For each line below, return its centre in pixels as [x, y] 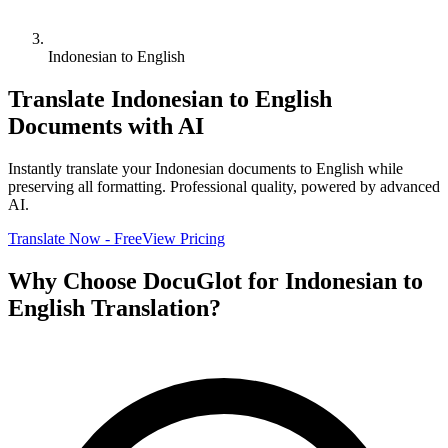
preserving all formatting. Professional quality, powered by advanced [224, 186]
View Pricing [183, 238]
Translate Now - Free [75, 238]
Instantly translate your [81, 168]
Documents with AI [106, 125]
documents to [270, 168]
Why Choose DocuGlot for [146, 280]
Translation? [153, 307]
